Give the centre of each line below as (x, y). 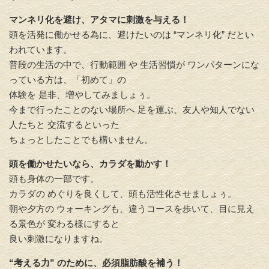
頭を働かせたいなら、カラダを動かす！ (90, 163)
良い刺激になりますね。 (59, 238)
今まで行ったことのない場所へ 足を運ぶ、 (96, 109)
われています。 (41, 49)
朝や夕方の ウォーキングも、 (69, 208)
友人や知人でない (219, 109)
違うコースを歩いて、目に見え (192, 208)
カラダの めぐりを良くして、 (69, 193)
